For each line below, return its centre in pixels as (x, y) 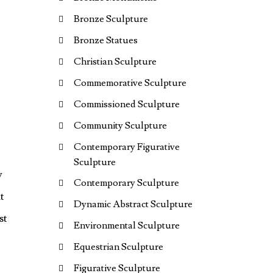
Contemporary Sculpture (126, 183)
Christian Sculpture (115, 62)
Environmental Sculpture (127, 225)
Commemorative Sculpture (130, 83)
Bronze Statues (106, 40)
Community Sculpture (120, 126)
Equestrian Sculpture (119, 247)
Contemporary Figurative (127, 147)
